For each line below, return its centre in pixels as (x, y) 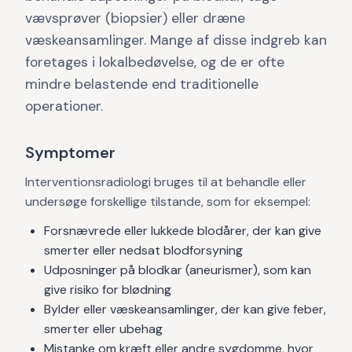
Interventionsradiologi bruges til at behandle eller (166, 182)
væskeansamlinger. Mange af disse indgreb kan (176, 40)
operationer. (64, 106)
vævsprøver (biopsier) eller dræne (135, 18)
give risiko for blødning (108, 290)
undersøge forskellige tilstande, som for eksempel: (168, 202)
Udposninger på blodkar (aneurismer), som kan (178, 270)
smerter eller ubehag (103, 329)
